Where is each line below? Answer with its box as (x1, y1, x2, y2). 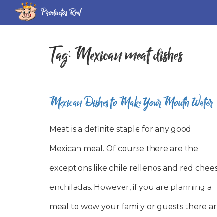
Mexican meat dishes (74, 42, 183, 69)
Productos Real (41, 6, 81, 19)
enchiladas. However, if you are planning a (49, 183, 212, 192)
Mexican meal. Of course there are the (49, 144, 198, 153)
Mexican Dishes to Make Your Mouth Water (49, 93, 213, 112)
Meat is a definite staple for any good (49, 124, 191, 134)
